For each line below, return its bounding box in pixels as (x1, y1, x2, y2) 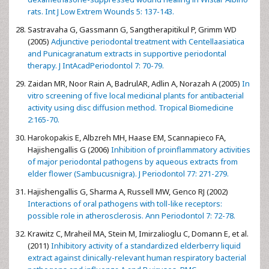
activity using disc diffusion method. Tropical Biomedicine (28, 101, 234, 113)
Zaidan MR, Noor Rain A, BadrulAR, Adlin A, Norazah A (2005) (28, 77, 240, 89)
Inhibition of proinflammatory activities (109, 144, 250, 155)
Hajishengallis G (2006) (28, 144, 109, 155)
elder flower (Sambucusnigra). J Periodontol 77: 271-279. (28, 168, 229, 179)
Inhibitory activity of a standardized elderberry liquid (49, 240, 241, 251)
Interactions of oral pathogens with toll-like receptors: (28, 198, 222, 209)
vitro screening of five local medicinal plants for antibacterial (28, 89, 244, 101)
